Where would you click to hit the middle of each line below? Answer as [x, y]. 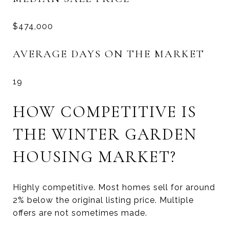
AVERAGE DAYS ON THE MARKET [109, 54]
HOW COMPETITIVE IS [105, 112]
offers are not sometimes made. [80, 213]
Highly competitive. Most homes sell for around [114, 188]
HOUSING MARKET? [95, 157]
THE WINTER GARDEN [105, 134]
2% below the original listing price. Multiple [103, 200]
